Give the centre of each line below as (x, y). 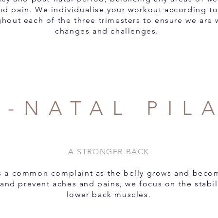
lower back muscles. (109, 194)
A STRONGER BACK (109, 152)
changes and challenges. (108, 31)
